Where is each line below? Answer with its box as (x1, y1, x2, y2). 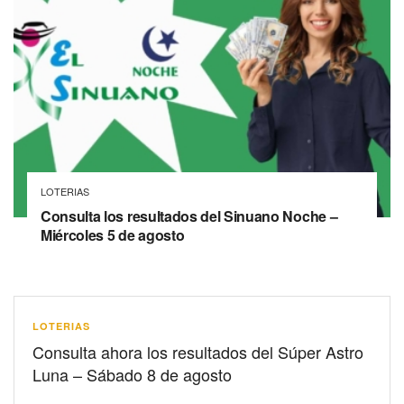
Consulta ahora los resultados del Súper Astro (32, 340, 363, 364)
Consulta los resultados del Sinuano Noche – (41, 206, 338, 227)
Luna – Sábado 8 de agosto (32, 363, 232, 387)
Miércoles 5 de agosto (41, 225, 185, 246)
